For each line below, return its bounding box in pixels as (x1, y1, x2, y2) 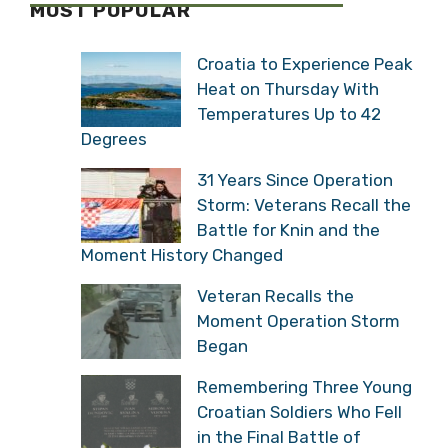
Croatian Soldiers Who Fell (197, 402, 402, 422)
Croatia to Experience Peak (197, 54, 413, 74)
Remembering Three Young (197, 377, 412, 397)
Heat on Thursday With (197, 79, 379, 99)
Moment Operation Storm (197, 311, 400, 331)
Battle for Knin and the (197, 220, 380, 240)
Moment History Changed (81, 245, 283, 265)
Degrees (81, 129, 147, 149)
